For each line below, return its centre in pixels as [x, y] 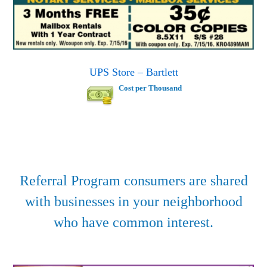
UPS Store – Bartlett [133, 72]
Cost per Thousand [150, 88]
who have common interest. [133, 222]
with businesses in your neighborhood [133, 201]
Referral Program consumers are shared [133, 180]
